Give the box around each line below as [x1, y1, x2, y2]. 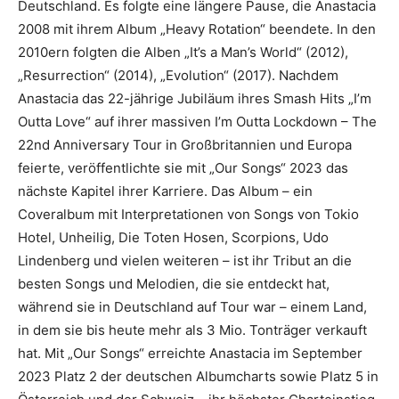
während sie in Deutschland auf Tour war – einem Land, [18, 298, 367, 315]
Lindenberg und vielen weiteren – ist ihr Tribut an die [18, 252, 352, 269]
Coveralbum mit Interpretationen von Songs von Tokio [18, 206, 359, 223]
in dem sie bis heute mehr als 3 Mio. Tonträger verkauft [18, 322, 367, 338]
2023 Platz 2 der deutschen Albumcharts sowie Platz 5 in [18, 368, 379, 385]
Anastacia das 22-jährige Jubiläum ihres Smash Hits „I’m [18, 90, 371, 107]
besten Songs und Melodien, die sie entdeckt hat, [18, 275, 330, 292]
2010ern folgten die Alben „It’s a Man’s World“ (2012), [18, 44, 348, 61]
